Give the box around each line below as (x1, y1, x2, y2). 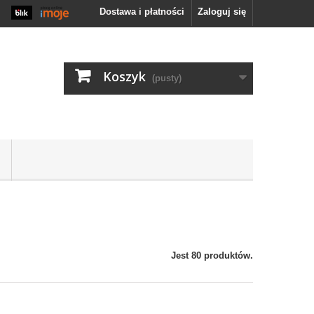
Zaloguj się (198, 6, 246, 17)
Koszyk (103, 68, 146, 85)
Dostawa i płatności (69, 6, 184, 18)
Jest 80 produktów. (171, 250, 253, 261)
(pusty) (152, 73, 182, 83)
